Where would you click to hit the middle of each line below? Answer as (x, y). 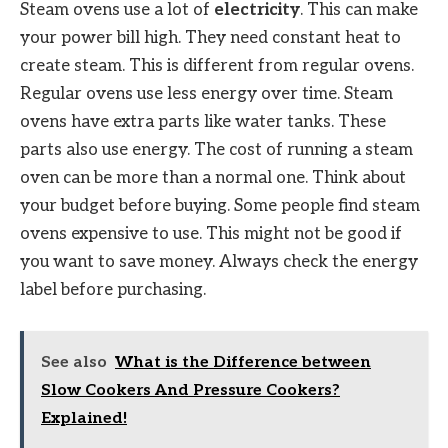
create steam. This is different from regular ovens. (217, 66)
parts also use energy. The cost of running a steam (216, 150)
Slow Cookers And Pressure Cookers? (190, 390)
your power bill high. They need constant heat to (210, 38)
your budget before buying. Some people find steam (220, 206)
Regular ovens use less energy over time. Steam (206, 94)
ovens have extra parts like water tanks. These (203, 122)
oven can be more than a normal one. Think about (213, 178)
